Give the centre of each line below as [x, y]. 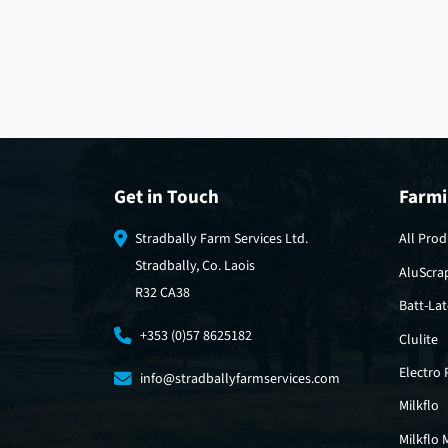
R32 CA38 [162, 293]
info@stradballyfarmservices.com [240, 379]
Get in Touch [166, 197]
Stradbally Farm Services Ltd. [221, 239]
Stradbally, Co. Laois [195, 266]
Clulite [418, 339]
